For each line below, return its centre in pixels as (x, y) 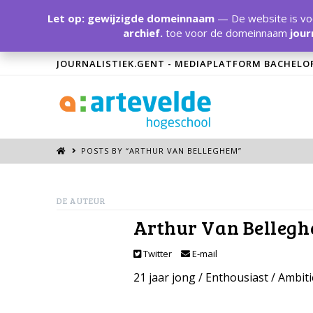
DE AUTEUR (81, 200)
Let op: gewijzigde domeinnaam (131, 18)
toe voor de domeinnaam (226, 33)
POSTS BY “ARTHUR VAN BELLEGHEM (160, 151)
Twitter (156, 253)
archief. (143, 33)
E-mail (203, 253)
